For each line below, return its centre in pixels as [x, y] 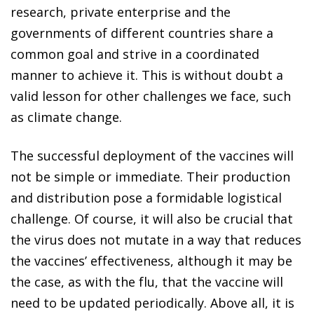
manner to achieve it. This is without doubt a [147, 75]
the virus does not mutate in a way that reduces [156, 239]
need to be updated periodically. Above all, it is [152, 302]
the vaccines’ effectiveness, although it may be [151, 260]
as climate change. [66, 117]
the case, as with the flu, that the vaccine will [147, 281]
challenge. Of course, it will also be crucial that [152, 218]
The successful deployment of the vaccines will [152, 155]
